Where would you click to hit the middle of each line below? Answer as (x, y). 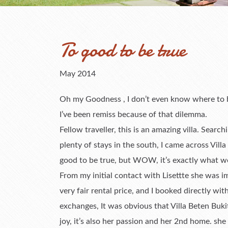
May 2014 (78, 74)
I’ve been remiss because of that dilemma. (133, 115)
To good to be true (123, 50)
